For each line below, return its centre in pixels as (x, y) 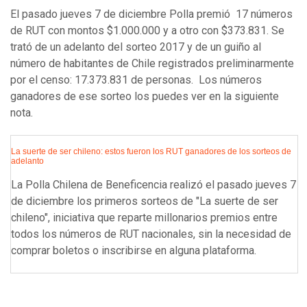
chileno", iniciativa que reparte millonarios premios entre (144, 218)
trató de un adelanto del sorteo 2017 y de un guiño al (136, 47)
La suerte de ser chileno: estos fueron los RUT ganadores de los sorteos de (151, 152)
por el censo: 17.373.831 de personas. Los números (136, 80)
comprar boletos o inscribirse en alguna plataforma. (134, 251)
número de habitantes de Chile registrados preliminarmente (152, 64)
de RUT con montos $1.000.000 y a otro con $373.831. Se (147, 31)
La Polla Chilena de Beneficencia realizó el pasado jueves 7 (153, 185)
